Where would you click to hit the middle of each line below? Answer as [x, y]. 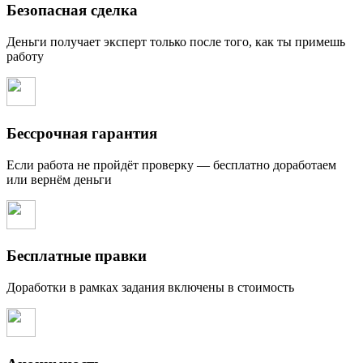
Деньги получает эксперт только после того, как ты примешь [176, 42]
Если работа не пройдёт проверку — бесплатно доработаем [171, 164]
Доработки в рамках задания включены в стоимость [150, 287]
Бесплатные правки [77, 256]
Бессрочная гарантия [82, 133]
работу [25, 57]
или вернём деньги [59, 179]
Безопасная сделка [72, 11]
